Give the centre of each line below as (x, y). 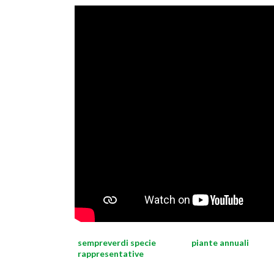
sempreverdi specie (117, 243)
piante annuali (220, 243)
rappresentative (111, 254)
